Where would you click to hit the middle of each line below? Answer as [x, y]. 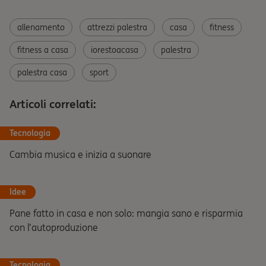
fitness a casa [43, 50]
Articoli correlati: [53, 104]
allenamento [41, 27]
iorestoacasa [115, 50]
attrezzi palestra [117, 27]
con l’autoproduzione [54, 227]
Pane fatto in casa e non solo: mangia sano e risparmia [126, 213]
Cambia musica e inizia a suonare [80, 154]
